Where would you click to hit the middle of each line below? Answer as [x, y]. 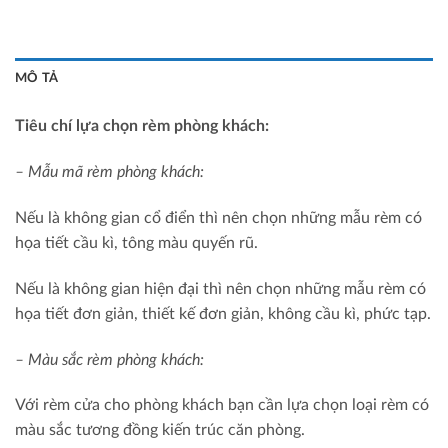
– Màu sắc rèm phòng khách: [109, 359]
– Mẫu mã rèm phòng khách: [109, 172]
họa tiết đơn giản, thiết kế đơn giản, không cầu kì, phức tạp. [223, 313]
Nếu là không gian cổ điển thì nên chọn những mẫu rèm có [218, 218]
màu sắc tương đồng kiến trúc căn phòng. [160, 430]
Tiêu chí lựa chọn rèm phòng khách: [142, 126]
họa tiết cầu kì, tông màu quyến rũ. [136, 243]
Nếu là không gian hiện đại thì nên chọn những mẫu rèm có [220, 288]
